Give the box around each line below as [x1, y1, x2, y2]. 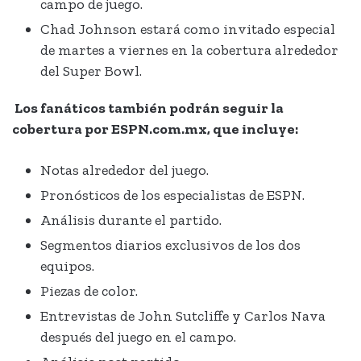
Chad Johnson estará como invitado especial [40, 20, 335, 39]
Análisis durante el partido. [40, 211, 222, 230]
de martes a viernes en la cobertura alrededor [40, 41, 338, 60]
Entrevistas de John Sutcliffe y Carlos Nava [40, 307, 326, 326]
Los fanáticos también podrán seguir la [15, 99, 284, 118]
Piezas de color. [40, 282, 138, 301]
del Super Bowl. [40, 62, 142, 81]
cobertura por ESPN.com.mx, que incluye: [12, 120, 298, 139]
